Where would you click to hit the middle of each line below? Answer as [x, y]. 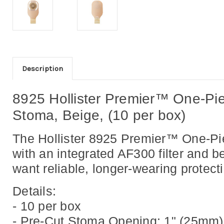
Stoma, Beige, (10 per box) [99, 115]
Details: [34, 191]
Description [42, 68]
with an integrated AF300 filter [100, 153]
